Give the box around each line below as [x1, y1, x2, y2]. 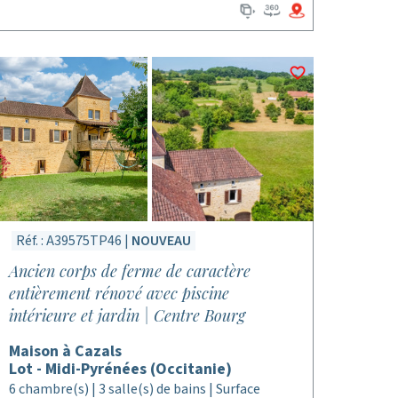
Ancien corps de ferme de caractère [8, 260, 251, 282]
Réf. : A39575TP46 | [15, 231, 131, 251]
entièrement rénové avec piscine [8, 283, 229, 304]
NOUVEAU [131, 231, 191, 251]
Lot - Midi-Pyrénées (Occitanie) [8, 358, 232, 380]
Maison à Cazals [8, 340, 122, 362]
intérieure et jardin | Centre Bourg [8, 305, 245, 326]
